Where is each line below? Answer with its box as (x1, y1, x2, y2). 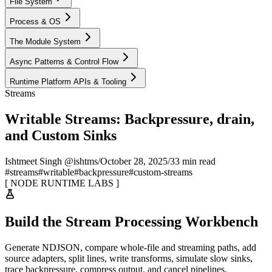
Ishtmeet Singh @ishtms (5, 155, 98, 166)
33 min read (170, 155, 216, 166)
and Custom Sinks (5, 127, 117, 143)
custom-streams (134, 166, 192, 177)
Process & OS (10, 17, 61, 26)
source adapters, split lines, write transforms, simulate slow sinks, (5, 253, 253, 263)
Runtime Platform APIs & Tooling (10, 77, 126, 86)
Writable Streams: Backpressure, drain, (5, 110, 254, 127)
